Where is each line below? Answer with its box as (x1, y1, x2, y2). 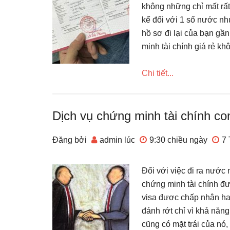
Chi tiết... (142, 69, 174, 78)
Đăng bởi (52, 136, 89, 144)
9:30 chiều (149, 136, 187, 144)
